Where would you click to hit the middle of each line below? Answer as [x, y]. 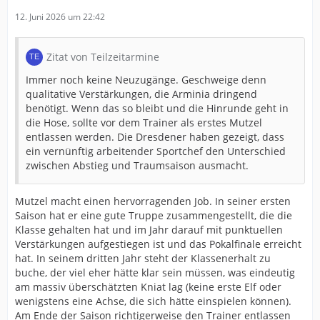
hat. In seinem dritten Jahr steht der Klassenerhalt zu [143, 259]
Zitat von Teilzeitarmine [103, 57]
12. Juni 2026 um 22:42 [60, 17]
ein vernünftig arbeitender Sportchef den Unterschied [156, 151]
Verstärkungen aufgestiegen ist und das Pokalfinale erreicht [158, 244]
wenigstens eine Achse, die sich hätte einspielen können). [153, 301]
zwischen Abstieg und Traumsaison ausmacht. [137, 166]
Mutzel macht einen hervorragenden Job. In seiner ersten [153, 201]
